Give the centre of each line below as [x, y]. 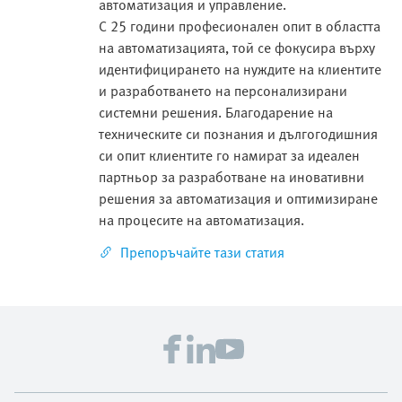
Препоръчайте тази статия [202, 252]
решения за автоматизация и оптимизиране [238, 198]
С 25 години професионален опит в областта [240, 26]
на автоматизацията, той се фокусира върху [237, 47]
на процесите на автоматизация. [201, 219]
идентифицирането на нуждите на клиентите [240, 69]
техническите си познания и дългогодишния [238, 133]
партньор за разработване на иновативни [232, 176]
